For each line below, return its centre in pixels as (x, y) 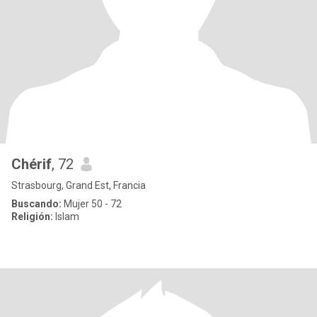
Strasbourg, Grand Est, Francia (79, 185)
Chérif (31, 164)
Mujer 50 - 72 (92, 204)
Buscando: (36, 204)
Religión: (32, 217)
